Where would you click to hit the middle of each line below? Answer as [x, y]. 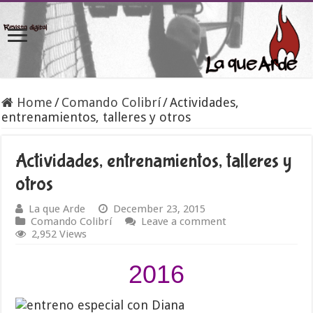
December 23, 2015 [160, 209]
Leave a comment [184, 222]
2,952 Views [59, 234]
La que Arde [57, 209]
